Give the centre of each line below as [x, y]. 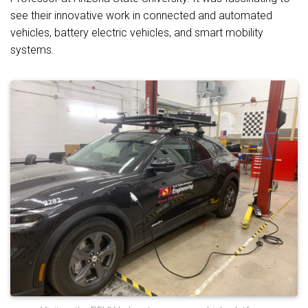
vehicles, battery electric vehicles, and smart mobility [137, 33]
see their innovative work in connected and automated [141, 15]
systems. [32, 50]
